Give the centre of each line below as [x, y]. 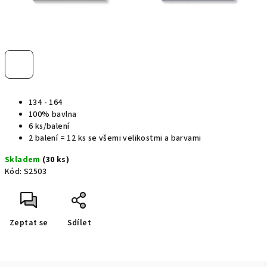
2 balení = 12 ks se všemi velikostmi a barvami [116, 138]
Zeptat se [29, 223]
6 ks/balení [49, 126]
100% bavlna [53, 114]
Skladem [24, 160]
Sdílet [79, 223]
